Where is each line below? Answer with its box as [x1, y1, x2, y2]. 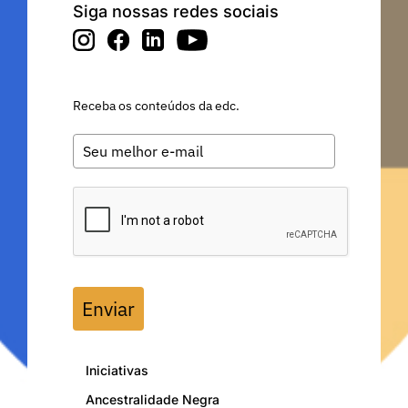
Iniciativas [86, 362, 148, 379]
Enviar [82, 296, 135, 322]
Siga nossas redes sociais [73, 2, 279, 22]
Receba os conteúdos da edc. [73, 97, 240, 115]
